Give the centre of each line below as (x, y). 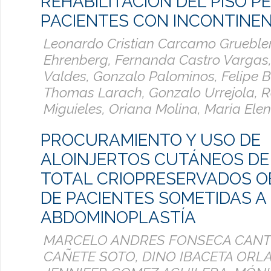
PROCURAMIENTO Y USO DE (151, 140)
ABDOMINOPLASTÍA (118, 217)
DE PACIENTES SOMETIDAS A (153, 198)
